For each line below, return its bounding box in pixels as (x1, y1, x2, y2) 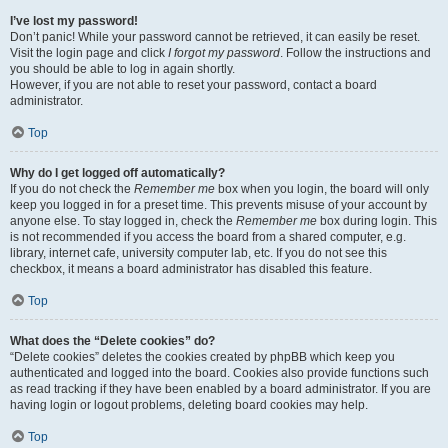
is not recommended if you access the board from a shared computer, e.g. (10, 230, 406, 244)
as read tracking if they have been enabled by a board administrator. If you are (10, 382, 431, 396)
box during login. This (317, 214, 437, 228)
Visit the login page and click (10, 46, 168, 60)
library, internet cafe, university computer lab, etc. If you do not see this (10, 246, 387, 260)
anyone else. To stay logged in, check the (10, 214, 236, 228)
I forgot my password (168, 46, 280, 60)
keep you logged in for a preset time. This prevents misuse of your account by (10, 198, 427, 212)
